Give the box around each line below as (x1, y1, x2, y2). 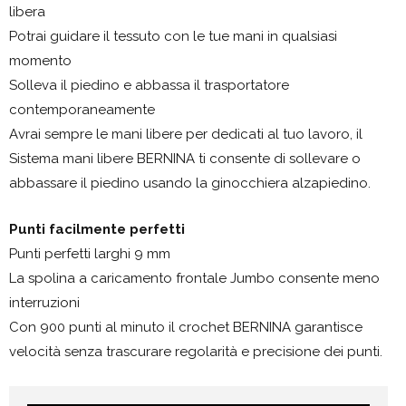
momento (9, 52, 72, 69)
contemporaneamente (9, 101, 155, 118)
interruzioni (9, 294, 80, 311)
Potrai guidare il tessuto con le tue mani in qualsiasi (9, 27, 337, 44)
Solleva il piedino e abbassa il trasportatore (9, 76, 289, 93)
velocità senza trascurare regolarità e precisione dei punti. (9, 343, 382, 360)
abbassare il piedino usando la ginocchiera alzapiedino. (9, 174, 371, 191)
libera (9, 3, 45, 20)
